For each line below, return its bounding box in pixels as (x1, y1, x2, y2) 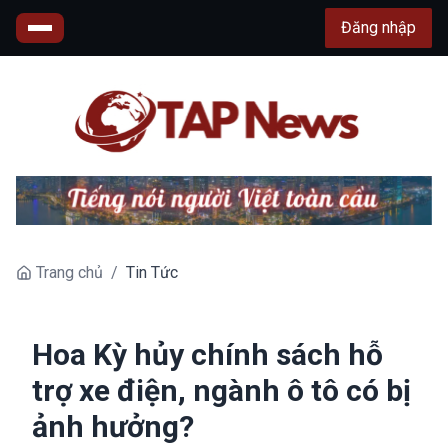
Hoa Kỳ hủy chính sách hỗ (32, 336, 383, 372)
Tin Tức (126, 262, 178, 282)
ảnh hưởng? (32, 408, 194, 444)
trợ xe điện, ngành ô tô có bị (32, 372, 411, 408)
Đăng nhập (341, 18, 416, 37)
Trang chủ (36, 262, 103, 282)
